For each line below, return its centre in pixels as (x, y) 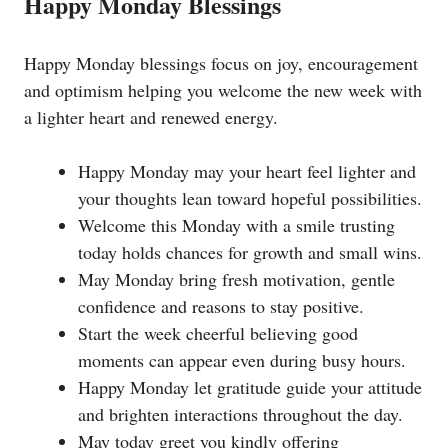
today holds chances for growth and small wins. (250, 252)
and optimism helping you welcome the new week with (223, 90)
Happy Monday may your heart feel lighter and (247, 171)
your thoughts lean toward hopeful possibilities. (250, 198)
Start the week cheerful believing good (218, 333)
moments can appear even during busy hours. (242, 360)
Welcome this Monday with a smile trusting (236, 225)
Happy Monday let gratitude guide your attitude (250, 387)
